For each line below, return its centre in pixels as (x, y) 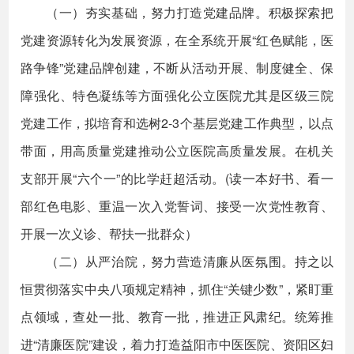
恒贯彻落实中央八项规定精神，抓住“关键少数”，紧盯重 (177, 289)
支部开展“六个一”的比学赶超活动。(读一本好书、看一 (177, 178)
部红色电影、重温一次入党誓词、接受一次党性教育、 (177, 206)
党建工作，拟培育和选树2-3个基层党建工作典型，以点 (177, 123)
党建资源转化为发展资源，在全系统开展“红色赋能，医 (177, 40)
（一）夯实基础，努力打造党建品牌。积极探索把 (190, 12)
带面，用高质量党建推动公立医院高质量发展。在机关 (177, 151)
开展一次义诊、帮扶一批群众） (109, 233)
